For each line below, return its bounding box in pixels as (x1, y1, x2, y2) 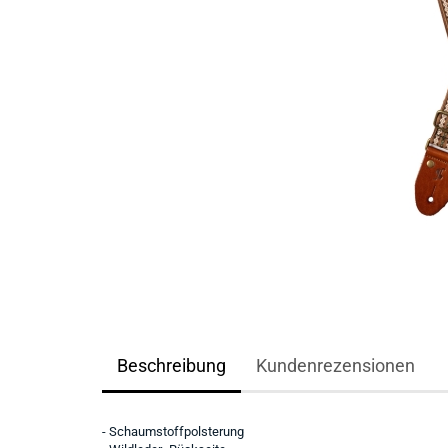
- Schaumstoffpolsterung (102, 424, 244, 439)
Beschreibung (117, 355, 226, 376)
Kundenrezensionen (256, 355, 415, 376)
